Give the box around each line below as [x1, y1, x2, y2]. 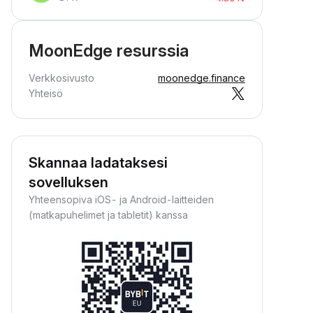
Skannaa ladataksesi [29, 154, 168, 171]
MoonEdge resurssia [29, 41, 189, 61]
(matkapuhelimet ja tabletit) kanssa [29, 209, 188, 221]
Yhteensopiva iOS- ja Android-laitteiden [29, 194, 214, 205]
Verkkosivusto [29, 72, 94, 84]
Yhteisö [29, 87, 63, 99]
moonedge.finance [158, 72, 245, 84]
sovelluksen [29, 174, 108, 191]
